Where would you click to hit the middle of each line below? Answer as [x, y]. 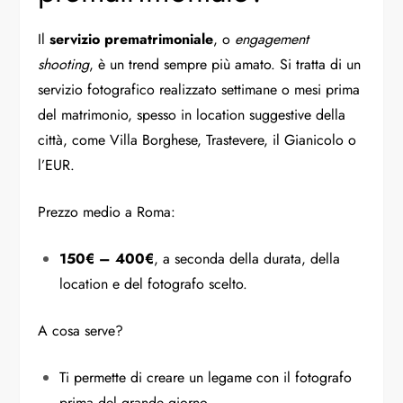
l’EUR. [57, 165]
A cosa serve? [81, 330]
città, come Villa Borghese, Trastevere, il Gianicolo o [197, 139]
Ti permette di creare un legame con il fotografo [206, 377]
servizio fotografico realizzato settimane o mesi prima [199, 89]
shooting [64, 64]
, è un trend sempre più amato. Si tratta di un [225, 64]
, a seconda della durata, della [247, 258]
